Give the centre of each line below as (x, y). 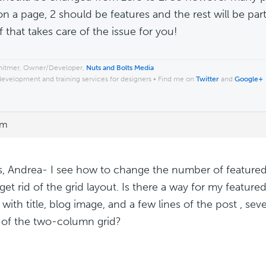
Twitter (208, 79)
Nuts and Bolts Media (120, 67)
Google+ (249, 79)
